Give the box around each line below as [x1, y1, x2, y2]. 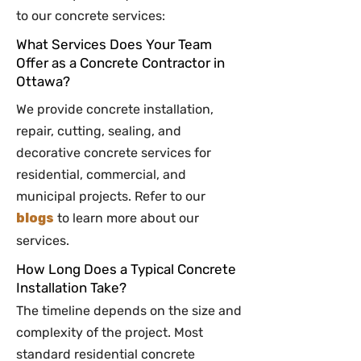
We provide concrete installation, [16, 102, 214, 117]
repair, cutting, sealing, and [16, 123, 181, 139]
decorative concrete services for [16, 145, 211, 160]
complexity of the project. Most [16, 325, 203, 340]
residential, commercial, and [16, 167, 186, 182]
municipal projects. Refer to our [16, 189, 205, 204]
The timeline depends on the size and [16, 303, 242, 318]
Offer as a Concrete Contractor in [16, 55, 225, 71]
